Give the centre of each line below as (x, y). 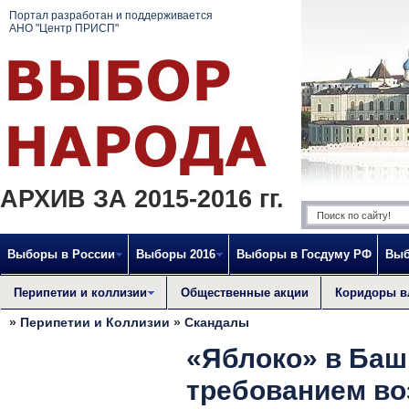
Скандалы (217, 322)
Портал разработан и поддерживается (111, 16)
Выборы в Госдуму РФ (304, 254)
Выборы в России (61, 254)
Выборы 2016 (176, 254)
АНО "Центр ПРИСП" (64, 28)
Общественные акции (245, 293)
